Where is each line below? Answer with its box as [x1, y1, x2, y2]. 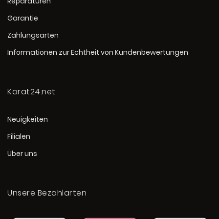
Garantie [7, 13, 38, 23]
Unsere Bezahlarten [7, 187, 87, 199]
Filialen [7, 131, 30, 142]
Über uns [7, 149, 37, 159]
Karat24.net [7, 86, 56, 98]
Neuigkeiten [7, 114, 48, 125]
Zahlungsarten [7, 30, 59, 41]
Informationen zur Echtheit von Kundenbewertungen [7, 47, 188, 58]
